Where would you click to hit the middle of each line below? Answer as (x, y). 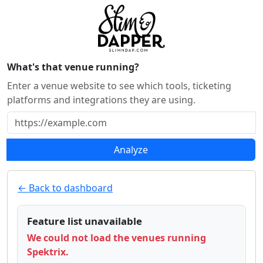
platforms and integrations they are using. (101, 100)
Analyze (131, 150)
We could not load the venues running (117, 238)
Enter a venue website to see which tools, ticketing (119, 86)
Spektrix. (48, 252)
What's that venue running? (73, 67)
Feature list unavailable (85, 221)
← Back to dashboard (65, 188)
